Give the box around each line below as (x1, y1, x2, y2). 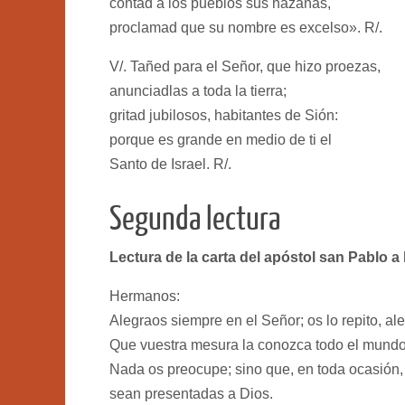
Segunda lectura (109, 201, 280, 237)
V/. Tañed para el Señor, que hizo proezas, (109, 58, 381, 74)
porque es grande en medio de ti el (109, 131, 332, 147)
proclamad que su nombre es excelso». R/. (109, 19, 382, 35)
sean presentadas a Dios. (109, 385, 273, 401)
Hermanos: (109, 287, 180, 304)
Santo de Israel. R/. (109, 155, 231, 172)
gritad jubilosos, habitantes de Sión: (109, 107, 338, 123)
